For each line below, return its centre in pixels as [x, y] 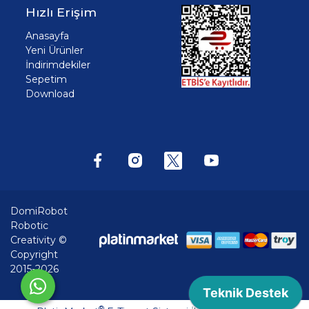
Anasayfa [47, 36]
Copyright [34, 254]
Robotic [29, 225]
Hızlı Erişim [61, 12]
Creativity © [39, 240]
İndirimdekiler [58, 65]
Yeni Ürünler [54, 51]
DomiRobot [39, 211]
